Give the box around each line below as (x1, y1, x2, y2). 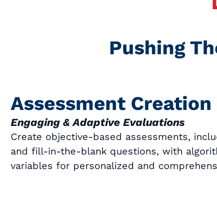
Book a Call (30, 183, 81, 194)
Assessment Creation (11, 92, 212, 115)
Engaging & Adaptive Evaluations (11, 116, 185, 129)
